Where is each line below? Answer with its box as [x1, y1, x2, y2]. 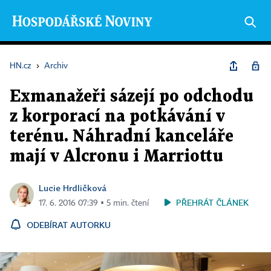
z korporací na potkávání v [10, 109, 225, 125]
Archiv [44, 62, 68, 70]
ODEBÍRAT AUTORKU [27, 220, 111, 230]
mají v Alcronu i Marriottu [10, 149, 223, 165]
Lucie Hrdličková [39, 183, 106, 193]
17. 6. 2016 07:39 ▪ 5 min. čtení [39, 199, 149, 207]
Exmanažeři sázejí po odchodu [10, 89, 253, 105]
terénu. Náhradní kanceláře [10, 129, 233, 145]
